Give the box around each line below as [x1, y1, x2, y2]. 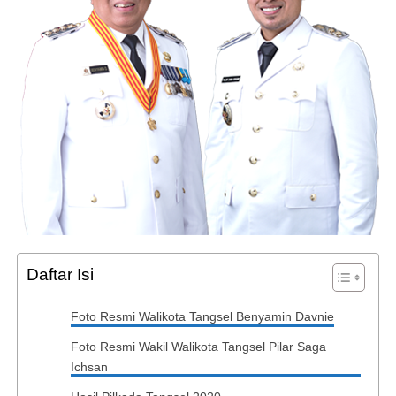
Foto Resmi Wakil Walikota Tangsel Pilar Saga [70, 339, 326, 354]
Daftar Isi [26, 265, 94, 284]
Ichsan [70, 360, 108, 374]
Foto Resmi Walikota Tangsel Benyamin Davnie [70, 309, 334, 324]
